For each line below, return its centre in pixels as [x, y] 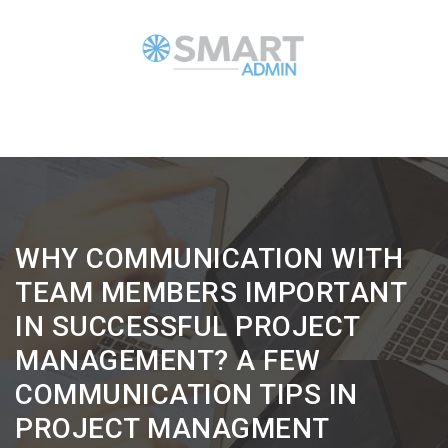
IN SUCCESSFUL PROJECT [187, 327]
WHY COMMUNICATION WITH [209, 259]
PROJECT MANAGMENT [172, 429]
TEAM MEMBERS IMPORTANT [210, 293]
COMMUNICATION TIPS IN [186, 395]
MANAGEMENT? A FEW [168, 361]
